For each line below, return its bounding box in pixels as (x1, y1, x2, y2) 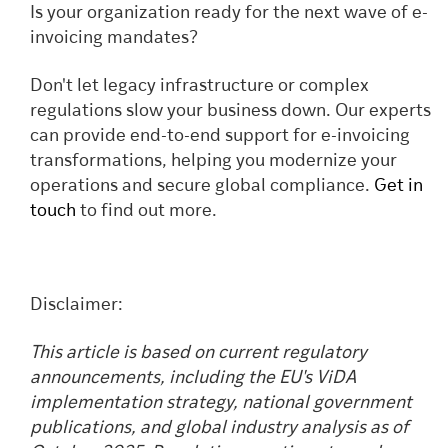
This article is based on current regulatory (30, 343, 367, 363)
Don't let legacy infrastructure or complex (30, 76, 369, 96)
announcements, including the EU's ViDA (30, 368, 356, 388)
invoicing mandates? (30, 29, 198, 49)
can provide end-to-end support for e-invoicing (30, 126, 410, 146)
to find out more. (76, 201, 217, 221)
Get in (374, 176, 423, 196)
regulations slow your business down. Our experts (30, 101, 431, 121)
